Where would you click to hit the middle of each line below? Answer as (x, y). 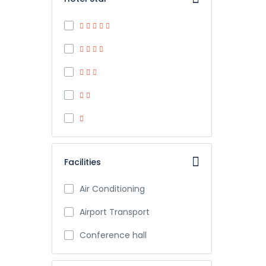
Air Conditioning (112, 189)
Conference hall (113, 235)
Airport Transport (115, 212)
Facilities (83, 162)
